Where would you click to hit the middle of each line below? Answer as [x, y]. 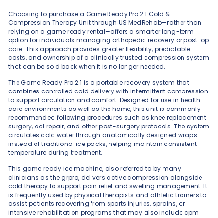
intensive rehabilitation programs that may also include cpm [104, 212]
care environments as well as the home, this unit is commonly [104, 109]
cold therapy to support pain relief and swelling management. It [108, 186]
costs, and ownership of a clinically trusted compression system [109, 57]
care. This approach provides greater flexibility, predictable [100, 49]
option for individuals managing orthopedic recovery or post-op [109, 40]
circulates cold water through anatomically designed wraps [103, 135]
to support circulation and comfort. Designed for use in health [104, 100]
